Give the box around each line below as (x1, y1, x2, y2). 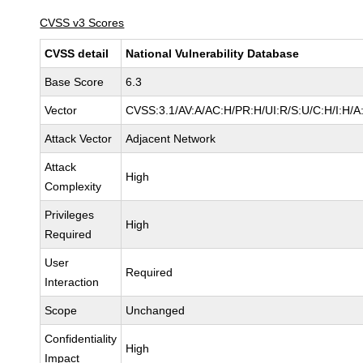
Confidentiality (45, 332, 117, 345)
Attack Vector (45, 132, 113, 145)
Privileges (45, 208, 95, 221)
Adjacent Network (126, 132, 216, 145)
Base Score (45, 75, 105, 88)
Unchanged (126, 304, 186, 317)
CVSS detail (45, 47, 109, 60)
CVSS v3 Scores (40, 16, 125, 29)
